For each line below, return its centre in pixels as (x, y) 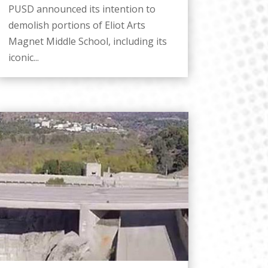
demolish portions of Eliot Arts (77, 25)
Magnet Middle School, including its (87, 42)
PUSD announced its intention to (82, 9)
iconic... (23, 58)
